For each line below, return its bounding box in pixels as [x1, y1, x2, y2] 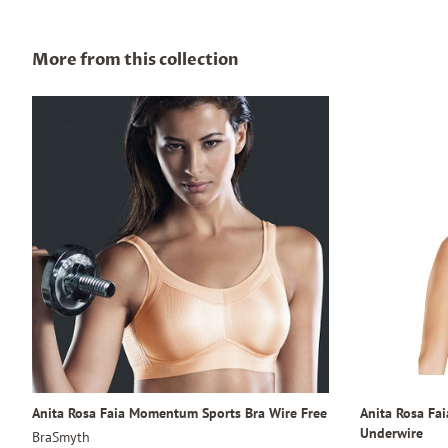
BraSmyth [32, 427, 90, 446]
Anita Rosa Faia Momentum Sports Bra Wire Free [32, 402, 327, 422]
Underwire [359, 422, 423, 442]
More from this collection [32, 49, 239, 71]
